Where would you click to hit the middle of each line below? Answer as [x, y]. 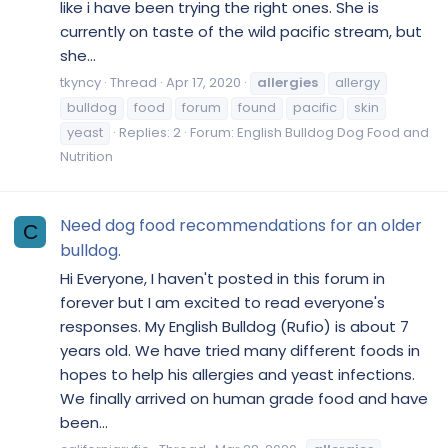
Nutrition [86, 156]
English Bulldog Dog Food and [333, 132]
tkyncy [80, 82]
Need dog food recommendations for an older [241, 226]
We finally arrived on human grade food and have [244, 398]
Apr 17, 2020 [203, 82]
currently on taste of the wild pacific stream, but [241, 32]
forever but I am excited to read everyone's [222, 302]
